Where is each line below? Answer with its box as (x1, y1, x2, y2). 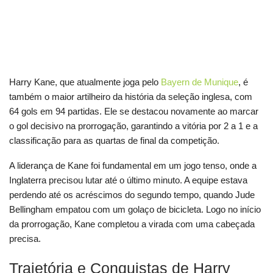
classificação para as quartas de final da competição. (9, 135, 219, 146)
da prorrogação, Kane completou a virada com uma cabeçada (9, 218, 255, 229)
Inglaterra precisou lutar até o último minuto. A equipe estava (9, 174, 247, 185)
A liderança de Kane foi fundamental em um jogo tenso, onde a (9, 160, 257, 171)
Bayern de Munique (161, 76, 238, 87)
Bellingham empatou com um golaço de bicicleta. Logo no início (9, 204, 261, 214)
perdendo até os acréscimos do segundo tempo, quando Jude (9, 189, 255, 200)
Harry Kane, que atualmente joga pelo (9, 76, 161, 87)
